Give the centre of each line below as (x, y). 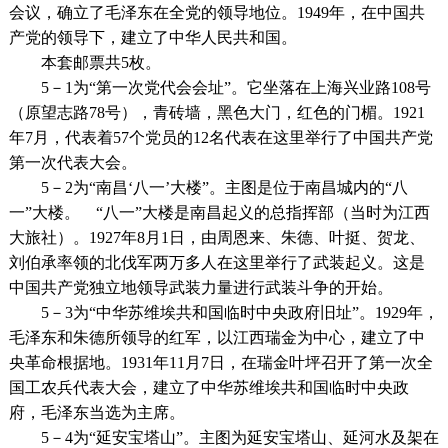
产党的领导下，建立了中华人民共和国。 (152, 37)
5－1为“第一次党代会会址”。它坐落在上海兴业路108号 (219, 87)
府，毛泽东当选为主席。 (96, 412)
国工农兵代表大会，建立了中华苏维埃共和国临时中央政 (208, 387)
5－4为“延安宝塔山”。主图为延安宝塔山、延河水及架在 (223, 437)
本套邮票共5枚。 (84, 62)
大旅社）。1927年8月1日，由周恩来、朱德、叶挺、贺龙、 (216, 237)
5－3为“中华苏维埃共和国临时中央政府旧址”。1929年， (223, 312)
